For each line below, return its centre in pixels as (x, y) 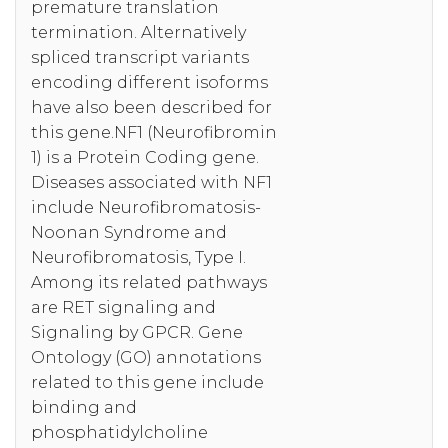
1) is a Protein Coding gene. (145, 157)
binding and (84, 407)
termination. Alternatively (138, 32)
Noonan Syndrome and (129, 232)
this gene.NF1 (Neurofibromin (154, 132)
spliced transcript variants (140, 57)
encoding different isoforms (149, 82)
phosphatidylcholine (119, 432)
